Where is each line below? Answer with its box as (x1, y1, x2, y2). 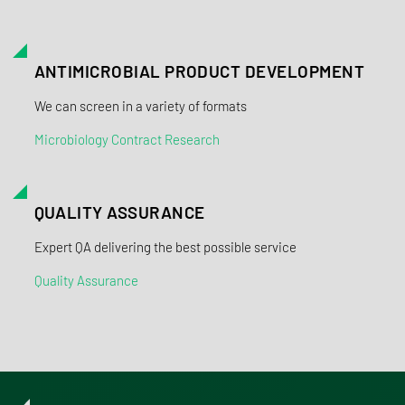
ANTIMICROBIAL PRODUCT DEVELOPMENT (33, 61, 364, 81)
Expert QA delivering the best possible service (33, 239, 297, 255)
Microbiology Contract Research (33, 131, 220, 147)
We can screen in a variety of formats (33, 98, 247, 114)
